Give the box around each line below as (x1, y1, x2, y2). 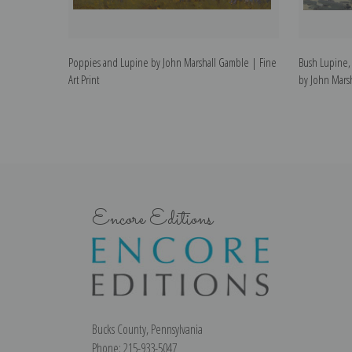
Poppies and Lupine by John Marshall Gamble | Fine (68, 54, 277, 71)
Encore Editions (92, 203, 213, 236)
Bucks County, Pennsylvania (92, 320, 203, 338)
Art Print (68, 71, 99, 88)
